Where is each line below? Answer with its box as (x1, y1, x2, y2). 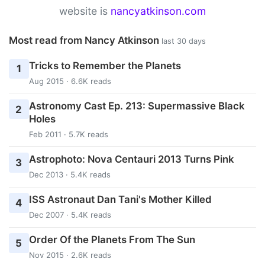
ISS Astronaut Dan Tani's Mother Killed (28, 193, 212, 206)
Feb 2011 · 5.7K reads (28, 129, 108, 139)
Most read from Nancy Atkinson (9, 34, 161, 47)
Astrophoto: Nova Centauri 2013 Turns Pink (28, 153, 234, 166)
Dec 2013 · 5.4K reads (28, 170, 111, 180)
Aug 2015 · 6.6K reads (28, 76, 111, 86)
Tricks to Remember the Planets (28, 59, 181, 72)
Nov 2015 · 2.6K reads (28, 250, 111, 260)
